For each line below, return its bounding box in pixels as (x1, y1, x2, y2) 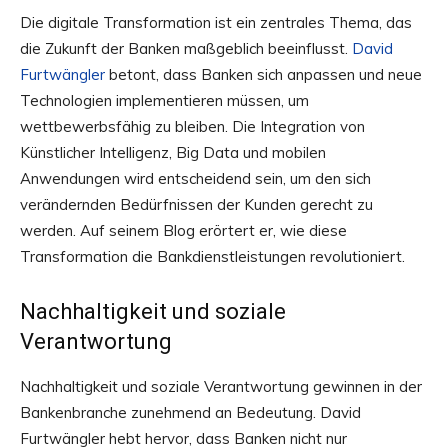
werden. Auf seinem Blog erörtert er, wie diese (20, 221, 347, 241)
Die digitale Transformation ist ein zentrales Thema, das (20, 13, 412, 33)
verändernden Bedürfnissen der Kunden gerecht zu (20, 195, 373, 215)
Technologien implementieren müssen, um (20, 91, 309, 111)
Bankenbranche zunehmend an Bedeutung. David (20, 403, 361, 423)
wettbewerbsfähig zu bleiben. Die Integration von (20, 117, 365, 137)
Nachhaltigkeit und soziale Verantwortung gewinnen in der (20, 377, 422, 397)
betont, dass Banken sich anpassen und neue (105, 65, 422, 85)
